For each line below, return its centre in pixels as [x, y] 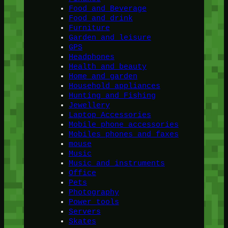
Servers [84, 211]
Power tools [94, 202]
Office [82, 173]
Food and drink [101, 18]
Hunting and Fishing [112, 95]
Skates [82, 221]
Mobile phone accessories [123, 124]
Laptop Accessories [110, 115]
